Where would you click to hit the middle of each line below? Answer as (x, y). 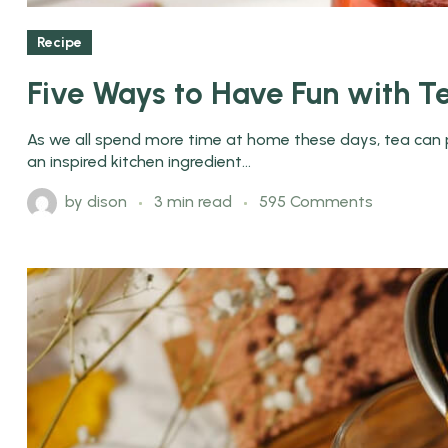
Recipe (59, 43)
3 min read (195, 202)
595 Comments (316, 202)
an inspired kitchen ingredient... (139, 162)
